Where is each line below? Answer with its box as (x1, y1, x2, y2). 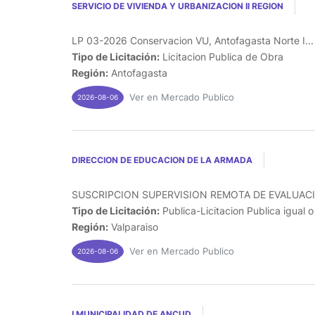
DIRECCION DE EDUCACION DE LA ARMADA (72, 154, 252, 165)
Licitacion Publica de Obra (160, 50, 283, 63)
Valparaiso (108, 220, 158, 233)
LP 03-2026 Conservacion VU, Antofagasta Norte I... (72, 34, 314, 46)
